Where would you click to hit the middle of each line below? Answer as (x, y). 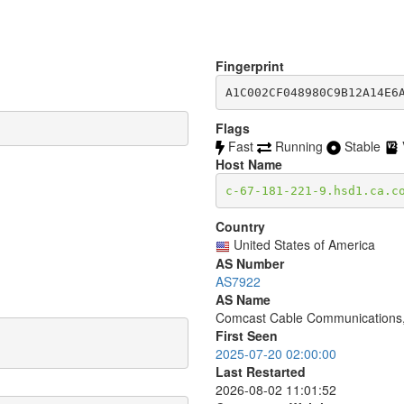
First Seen (247, 335)
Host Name (249, 165)
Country (240, 227)
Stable (364, 146)
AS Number (250, 263)
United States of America (304, 245)
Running (301, 146)
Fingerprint (250, 66)
